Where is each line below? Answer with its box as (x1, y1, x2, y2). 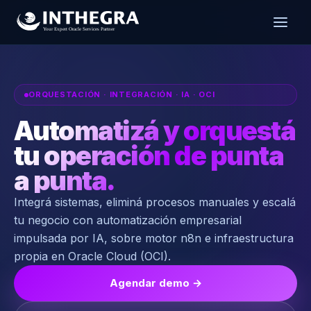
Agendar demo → (109, 276, 202, 289)
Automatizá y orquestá (14, 115, 296, 146)
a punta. (14, 165, 115, 196)
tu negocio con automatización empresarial (14, 213, 242, 227)
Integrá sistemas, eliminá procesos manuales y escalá (14, 195, 296, 209)
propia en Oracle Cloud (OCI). (14, 249, 171, 263)
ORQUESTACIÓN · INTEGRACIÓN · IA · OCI (28, 90, 215, 99)
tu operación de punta (14, 140, 284, 171)
